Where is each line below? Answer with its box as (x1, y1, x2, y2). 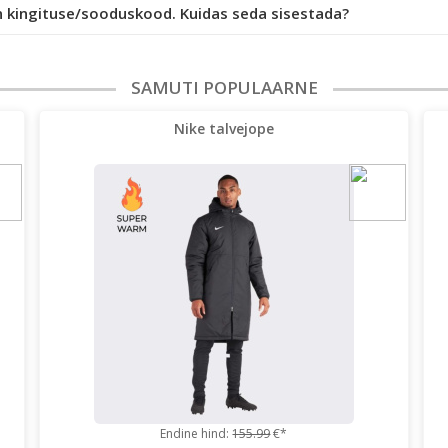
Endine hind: (160, 424, 233, 442)
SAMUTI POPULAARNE (130, 75, 318, 99)
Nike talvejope (173, 118, 274, 138)
